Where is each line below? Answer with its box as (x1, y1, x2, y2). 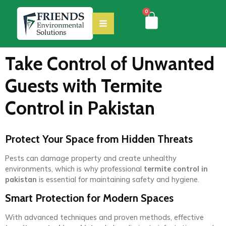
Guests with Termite (5, 74, 162, 97)
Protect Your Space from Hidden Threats (5, 132, 193, 145)
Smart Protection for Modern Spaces (5, 192, 174, 205)
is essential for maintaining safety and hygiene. (37, 175, 199, 184)
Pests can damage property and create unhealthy (5, 153, 177, 163)
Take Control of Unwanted (5, 51, 214, 75)
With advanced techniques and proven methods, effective (5, 213, 204, 222)
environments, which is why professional (5, 164, 144, 174)
